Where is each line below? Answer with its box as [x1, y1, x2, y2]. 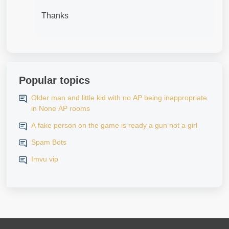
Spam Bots [31, 138, 66, 146]
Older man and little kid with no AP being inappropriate [31, 94, 207, 102]
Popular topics [19, 75, 90, 86]
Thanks [41, 11, 68, 20]
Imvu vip [31, 155, 58, 163]
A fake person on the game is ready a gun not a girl [31, 121, 197, 129]
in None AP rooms [31, 104, 90, 112]
